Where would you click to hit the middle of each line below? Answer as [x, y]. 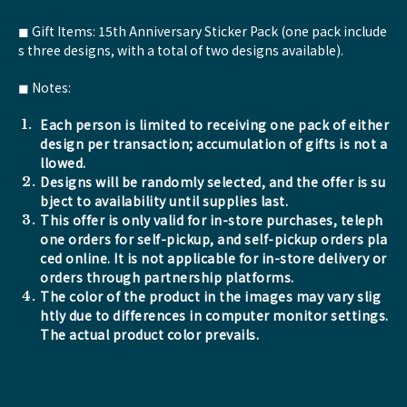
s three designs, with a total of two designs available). [181, 50]
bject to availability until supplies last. [164, 201]
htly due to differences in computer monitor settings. [214, 315]
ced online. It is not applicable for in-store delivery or [213, 258]
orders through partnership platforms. [167, 277]
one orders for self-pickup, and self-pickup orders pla [213, 239]
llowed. [63, 163]
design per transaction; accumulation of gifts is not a [213, 144]
